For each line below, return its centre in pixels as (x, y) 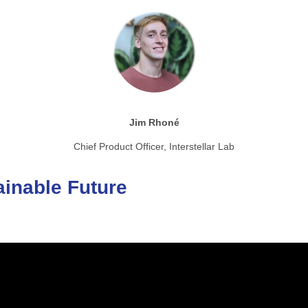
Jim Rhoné (154, 122)
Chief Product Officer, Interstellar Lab (154, 146)
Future (97, 187)
